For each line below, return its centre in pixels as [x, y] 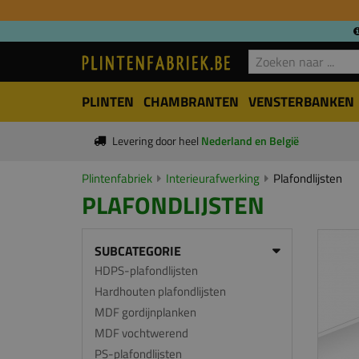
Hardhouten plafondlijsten [160, 291]
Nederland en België [250, 141]
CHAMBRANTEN [191, 102]
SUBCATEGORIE [138, 251]
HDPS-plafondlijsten [146, 270]
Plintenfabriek [117, 178]
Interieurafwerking [213, 178]
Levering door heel [156, 141]
